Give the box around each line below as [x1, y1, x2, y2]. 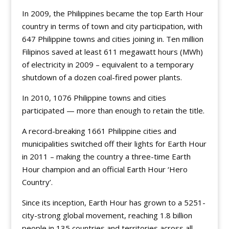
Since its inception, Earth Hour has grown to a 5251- [21, 197, 205, 208]
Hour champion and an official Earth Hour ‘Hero [21, 164, 188, 174]
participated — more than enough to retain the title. [21, 105, 204, 116]
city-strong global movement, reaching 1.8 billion [21, 210, 192, 220]
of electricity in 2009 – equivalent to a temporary [21, 59, 194, 70]
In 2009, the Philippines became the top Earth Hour [21, 8, 203, 18]
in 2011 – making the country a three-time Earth [21, 151, 191, 162]
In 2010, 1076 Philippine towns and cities [21, 93, 166, 103]
